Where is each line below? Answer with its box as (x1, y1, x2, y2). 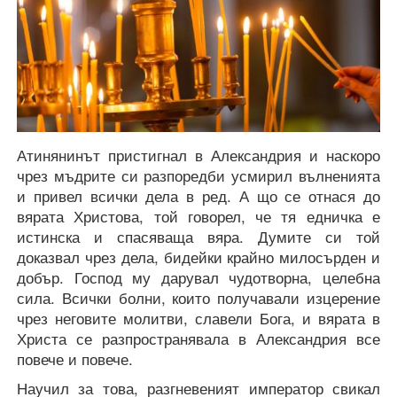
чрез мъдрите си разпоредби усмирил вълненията (17, 165, 380, 187)
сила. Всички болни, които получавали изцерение (17, 287, 380, 309)
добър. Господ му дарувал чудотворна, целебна (17, 267, 380, 289)
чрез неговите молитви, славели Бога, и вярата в (17, 307, 380, 330)
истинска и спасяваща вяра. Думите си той (17, 226, 380, 248)
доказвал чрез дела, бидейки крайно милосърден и (17, 246, 380, 269)
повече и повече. (17, 348, 133, 370)
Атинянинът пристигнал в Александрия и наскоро (17, 144, 380, 167)
